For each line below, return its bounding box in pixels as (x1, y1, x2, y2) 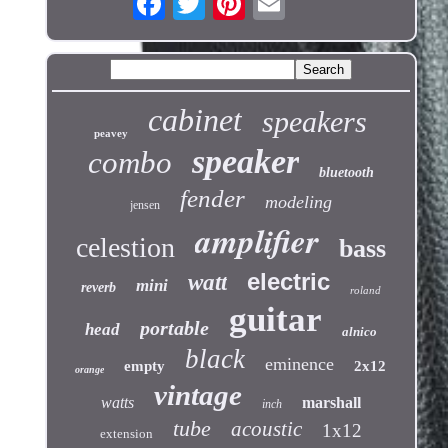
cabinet (148, 101, 243, 138)
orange (75, 363, 105, 375)
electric (246, 267, 330, 295)
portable (139, 316, 209, 339)
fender (179, 184, 245, 212)
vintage (153, 378, 242, 411)
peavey (94, 126, 129, 139)
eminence (265, 353, 335, 374)
